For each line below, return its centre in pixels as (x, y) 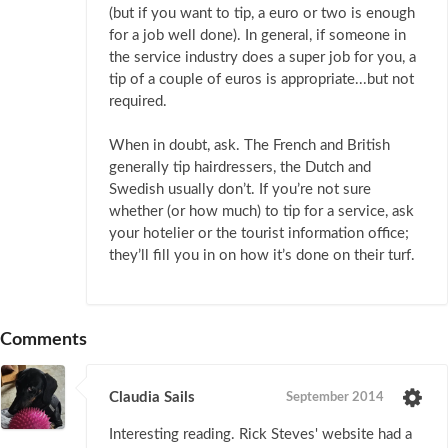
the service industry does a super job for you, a (262, 58)
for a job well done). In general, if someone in (257, 36)
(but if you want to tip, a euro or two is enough (262, 14)
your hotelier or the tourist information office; (259, 234)
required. (138, 102)
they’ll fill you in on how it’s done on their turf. (262, 256)
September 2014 (335, 398)
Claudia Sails (152, 398)
